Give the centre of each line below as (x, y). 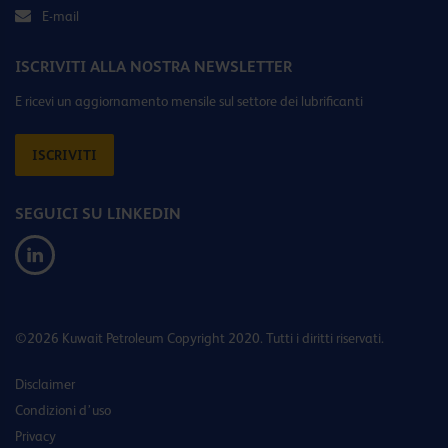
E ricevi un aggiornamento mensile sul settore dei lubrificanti (189, 101)
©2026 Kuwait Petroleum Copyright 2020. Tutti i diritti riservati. (199, 338)
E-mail (60, 16)
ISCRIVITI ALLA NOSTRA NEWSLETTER (153, 67)
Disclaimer (45, 384)
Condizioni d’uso (63, 410)
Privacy (35, 436)
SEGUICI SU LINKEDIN (98, 214)
